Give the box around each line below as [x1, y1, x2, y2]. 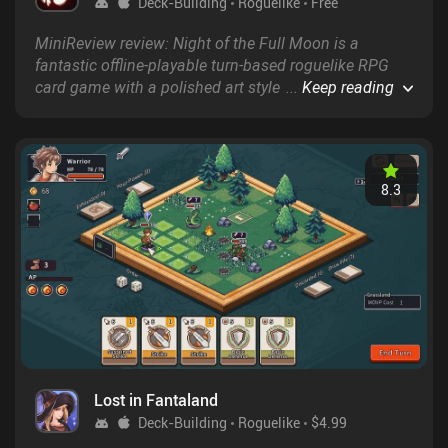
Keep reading [302, 76, 394, 99]
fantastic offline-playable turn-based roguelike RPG [35, 54, 389, 77]
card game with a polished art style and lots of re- [35, 76, 380, 99]
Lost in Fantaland [94, 389, 218, 412]
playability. [35, 98, 109, 121]
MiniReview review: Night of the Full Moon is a [35, 32, 359, 55]
